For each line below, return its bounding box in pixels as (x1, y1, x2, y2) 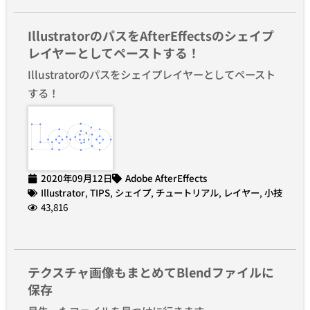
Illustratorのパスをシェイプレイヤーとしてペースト (28, 66, 275, 82)
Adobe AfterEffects (125, 171, 207, 185)
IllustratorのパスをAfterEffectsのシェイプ (28, 26, 274, 44)
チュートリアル (156, 185, 219, 200)
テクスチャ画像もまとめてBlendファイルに (28, 263, 274, 282)
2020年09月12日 (41, 171, 112, 185)
